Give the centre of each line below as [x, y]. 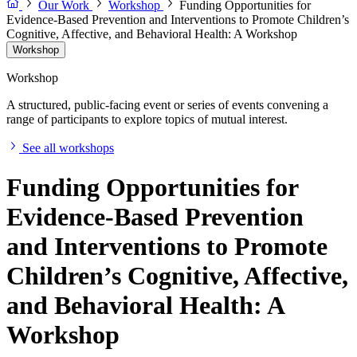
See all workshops [68, 148]
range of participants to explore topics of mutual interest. [147, 120]
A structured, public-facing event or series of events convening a [167, 105]
